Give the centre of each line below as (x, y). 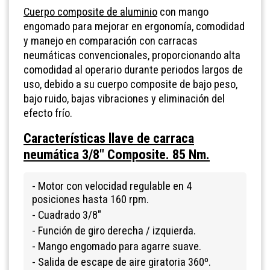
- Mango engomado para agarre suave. (117, 246)
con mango (183, 11)
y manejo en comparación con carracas (111, 40)
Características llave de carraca (109, 138)
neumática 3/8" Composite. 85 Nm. (117, 154)
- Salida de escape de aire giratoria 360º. (121, 262)
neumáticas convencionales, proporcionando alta (132, 55)
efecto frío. (48, 113)
